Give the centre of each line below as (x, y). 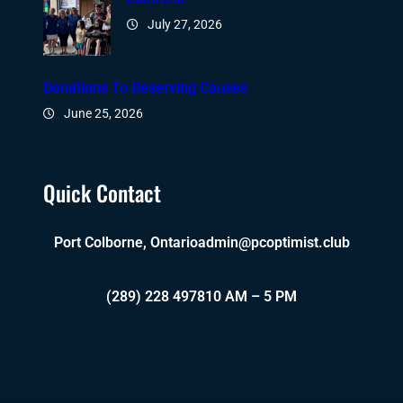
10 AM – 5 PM (251, 296)
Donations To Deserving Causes (145, 88)
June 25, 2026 (103, 114)
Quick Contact (102, 192)
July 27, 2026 (184, 25)
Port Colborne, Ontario (125, 242)
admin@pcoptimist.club (273, 242)
